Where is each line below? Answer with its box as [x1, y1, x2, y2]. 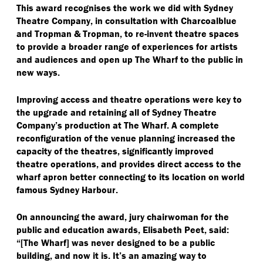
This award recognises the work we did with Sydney [16, 1, 233, 14]
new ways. [16, 66, 60, 78]
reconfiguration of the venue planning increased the [16, 131, 235, 144]
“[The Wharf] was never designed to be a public [16, 236, 215, 248]
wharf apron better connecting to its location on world [16, 170, 245, 183]
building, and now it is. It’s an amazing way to [16, 249, 207, 261]
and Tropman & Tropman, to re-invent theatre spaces [16, 27, 239, 39]
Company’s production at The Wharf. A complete [16, 119, 219, 131]
